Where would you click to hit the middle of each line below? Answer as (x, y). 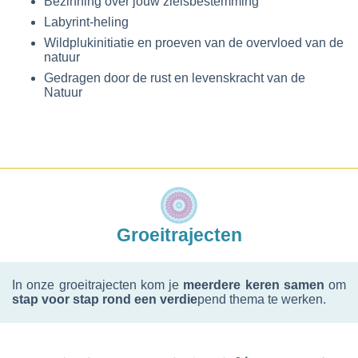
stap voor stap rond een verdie (105, 300)
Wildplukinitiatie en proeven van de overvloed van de (194, 43)
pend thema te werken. (262, 300)
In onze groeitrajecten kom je (98, 285)
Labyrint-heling (86, 22)
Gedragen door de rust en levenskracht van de (175, 78)
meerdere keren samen (254, 285)
